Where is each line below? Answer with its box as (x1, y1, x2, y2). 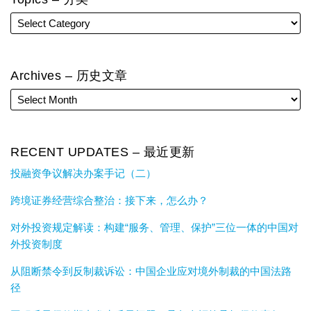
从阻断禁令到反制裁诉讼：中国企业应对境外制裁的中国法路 (10, 265, 292, 278)
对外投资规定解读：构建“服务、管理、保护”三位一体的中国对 (10, 221, 299, 234)
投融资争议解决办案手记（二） (10, 167, 156, 180)
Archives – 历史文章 (10, 69, 128, 83)
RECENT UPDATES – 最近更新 (10, 145, 195, 160)
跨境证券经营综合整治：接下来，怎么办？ (10, 194, 208, 207)
